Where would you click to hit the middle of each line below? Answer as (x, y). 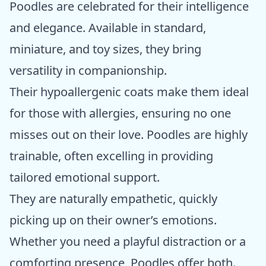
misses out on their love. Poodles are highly (129, 135)
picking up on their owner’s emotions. (113, 220)
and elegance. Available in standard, (108, 28)
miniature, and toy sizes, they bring (105, 49)
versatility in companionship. (88, 71)
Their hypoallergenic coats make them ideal (129, 92)
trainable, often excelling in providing (111, 156)
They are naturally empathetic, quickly (113, 199)
